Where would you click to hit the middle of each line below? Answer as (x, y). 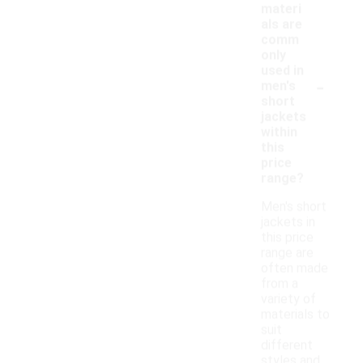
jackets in (288, 222)
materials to (295, 314)
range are (287, 253)
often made (295, 268)
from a (280, 284)
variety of (288, 299)
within (279, 132)
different (287, 345)
